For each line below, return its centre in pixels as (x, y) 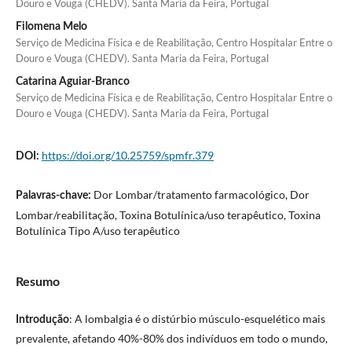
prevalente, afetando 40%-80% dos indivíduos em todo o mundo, (171, 339)
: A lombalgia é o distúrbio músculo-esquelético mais (197, 319)
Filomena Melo (51, 27)
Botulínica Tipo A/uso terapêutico (97, 231)
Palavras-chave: (54, 196)
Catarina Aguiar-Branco (72, 82)
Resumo (37, 282)
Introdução (42, 320)
